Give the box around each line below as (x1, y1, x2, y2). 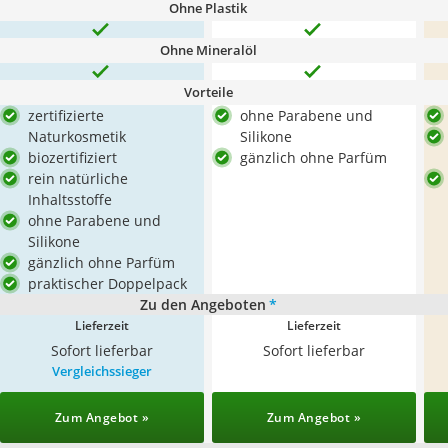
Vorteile (183, 83, 233, 101)
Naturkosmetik (28, 127, 126, 146)
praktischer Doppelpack (28, 274, 187, 293)
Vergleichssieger (52, 362, 152, 380)
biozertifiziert (28, 148, 117, 167)
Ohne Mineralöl (159, 41, 257, 59)
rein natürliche (28, 169, 128, 188)
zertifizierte (28, 106, 104, 125)
